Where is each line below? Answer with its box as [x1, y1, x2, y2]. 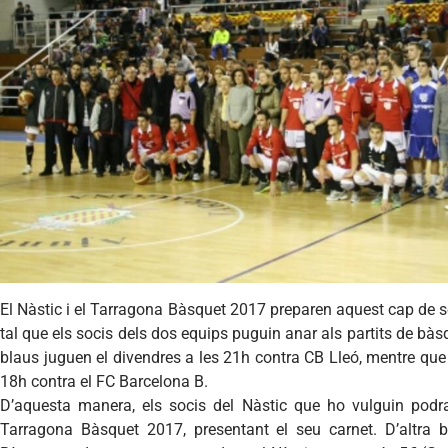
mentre [366, 347, 416, 367]
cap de [383, 299, 440, 319]
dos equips [146, 323, 233, 343]
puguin [232, 323, 282, 343]
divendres [112, 347, 181, 367]
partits [346, 323, 392, 343]
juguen [43, 347, 92, 367]
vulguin [351, 395, 404, 415]
